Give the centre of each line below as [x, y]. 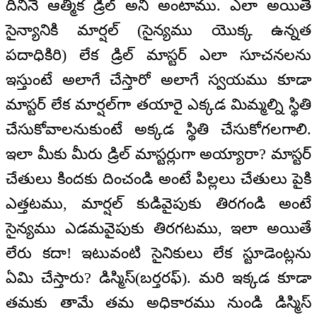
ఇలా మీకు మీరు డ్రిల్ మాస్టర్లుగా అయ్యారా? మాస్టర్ [158, 154]
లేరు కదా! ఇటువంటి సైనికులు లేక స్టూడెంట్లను [158, 253]
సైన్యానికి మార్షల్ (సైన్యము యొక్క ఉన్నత [158, 30]
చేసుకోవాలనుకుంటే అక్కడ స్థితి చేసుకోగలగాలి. [158, 129]
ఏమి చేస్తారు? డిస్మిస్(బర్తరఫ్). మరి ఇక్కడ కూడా [158, 278]
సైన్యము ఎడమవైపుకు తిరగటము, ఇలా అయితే [158, 229]
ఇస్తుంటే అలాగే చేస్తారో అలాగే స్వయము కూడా [158, 80]
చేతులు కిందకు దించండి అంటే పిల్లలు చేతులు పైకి [158, 179]
